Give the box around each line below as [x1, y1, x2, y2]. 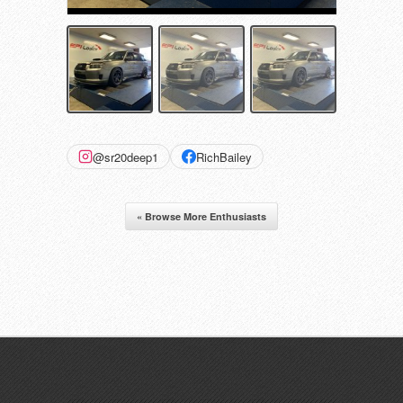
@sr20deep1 [93, 148, 158, 166]
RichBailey [196, 148, 252, 166]
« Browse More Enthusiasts [137, 210, 266, 224]
